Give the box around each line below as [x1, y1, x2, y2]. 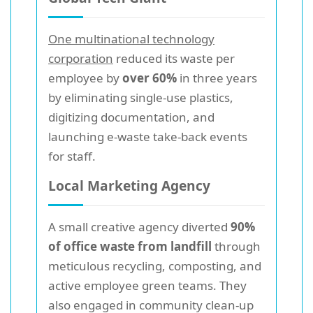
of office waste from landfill [48, 238, 212, 254]
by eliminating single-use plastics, [48, 89, 233, 105]
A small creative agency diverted [48, 218, 231, 235]
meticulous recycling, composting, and [48, 257, 261, 274]
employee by [48, 69, 122, 86]
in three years [177, 69, 257, 86]
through [212, 238, 261, 254]
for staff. [48, 147, 96, 164]
